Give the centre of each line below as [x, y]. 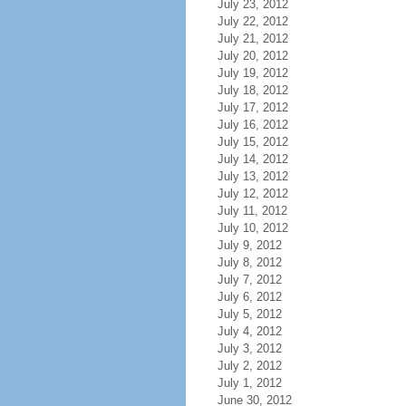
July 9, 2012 [249, 245]
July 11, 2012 [252, 211]
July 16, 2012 [252, 125]
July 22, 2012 [252, 21]
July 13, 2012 [252, 176]
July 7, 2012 [249, 280]
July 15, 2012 [252, 142]
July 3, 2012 [249, 348]
